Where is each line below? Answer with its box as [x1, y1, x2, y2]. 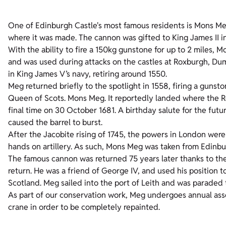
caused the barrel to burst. [8, 117, 102, 128]
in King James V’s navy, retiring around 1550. [8, 69, 167, 80]
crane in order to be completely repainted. [8, 202, 160, 213]
